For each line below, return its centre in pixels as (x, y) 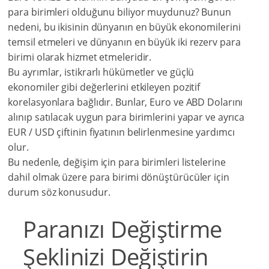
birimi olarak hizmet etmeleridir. (80, 57)
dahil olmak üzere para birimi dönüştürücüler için (119, 177)
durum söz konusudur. (59, 192)
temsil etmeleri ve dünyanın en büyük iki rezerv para (124, 42)
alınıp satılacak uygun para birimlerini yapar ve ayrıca (126, 117)
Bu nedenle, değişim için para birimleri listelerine (117, 162)
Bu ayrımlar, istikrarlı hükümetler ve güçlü (101, 72)
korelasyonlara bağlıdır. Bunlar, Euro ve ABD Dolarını (125, 102)
